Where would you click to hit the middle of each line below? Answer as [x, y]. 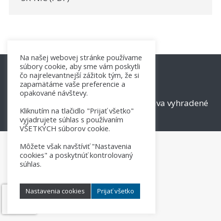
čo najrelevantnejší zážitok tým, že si [79, 75]
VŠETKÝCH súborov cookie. [65, 128]
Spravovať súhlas [110, 117]
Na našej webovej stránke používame [81, 57]
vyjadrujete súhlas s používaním [72, 119]
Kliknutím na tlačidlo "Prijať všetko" [77, 110]
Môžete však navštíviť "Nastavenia [75, 146]
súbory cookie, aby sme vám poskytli [80, 66]
